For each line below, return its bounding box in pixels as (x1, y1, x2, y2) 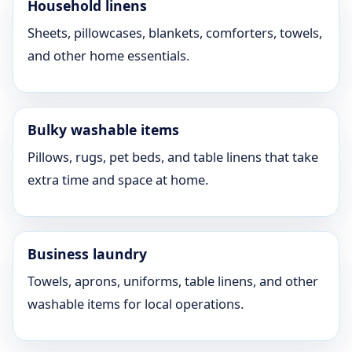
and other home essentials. (27, 46, 189, 64)
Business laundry (27, 244, 147, 263)
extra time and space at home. (27, 170, 208, 189)
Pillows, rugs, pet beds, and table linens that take (27, 148, 318, 166)
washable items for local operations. (27, 295, 244, 313)
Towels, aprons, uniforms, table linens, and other (27, 272, 318, 290)
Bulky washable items (27, 120, 179, 139)
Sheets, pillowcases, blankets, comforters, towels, (27, 24, 322, 42)
